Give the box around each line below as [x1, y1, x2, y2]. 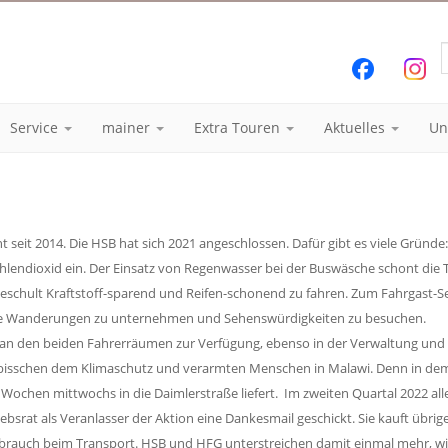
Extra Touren [194, 118, 284, 137]
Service [10, 118, 62, 137]
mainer [102, 118, 154, 137]
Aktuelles [324, 118, 389, 137]
